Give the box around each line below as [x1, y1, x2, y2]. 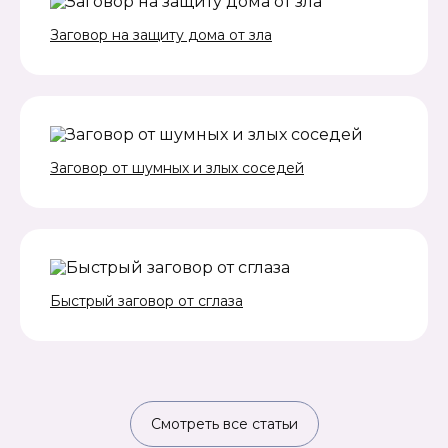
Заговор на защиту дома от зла [50, 26, 272, 45]
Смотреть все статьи [150, 415, 298, 434]
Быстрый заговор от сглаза [50, 292, 243, 311]
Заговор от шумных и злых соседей [50, 159, 304, 178]
